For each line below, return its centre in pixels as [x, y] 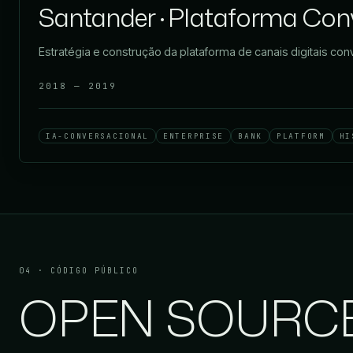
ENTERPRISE [194, 136]
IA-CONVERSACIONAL [98, 136]
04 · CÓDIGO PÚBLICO [79, 271]
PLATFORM [301, 136]
